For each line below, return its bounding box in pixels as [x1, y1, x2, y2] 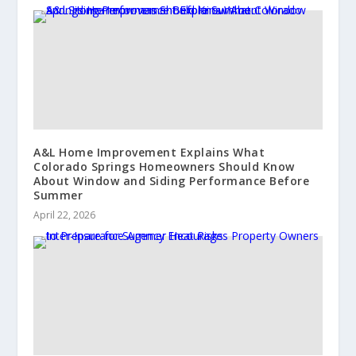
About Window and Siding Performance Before [33, 172, 310, 188]
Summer [33, 187, 83, 203]
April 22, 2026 [33, 207, 96, 222]
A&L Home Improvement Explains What [33, 144, 265, 160]
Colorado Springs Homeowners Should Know [33, 158, 295, 174]
